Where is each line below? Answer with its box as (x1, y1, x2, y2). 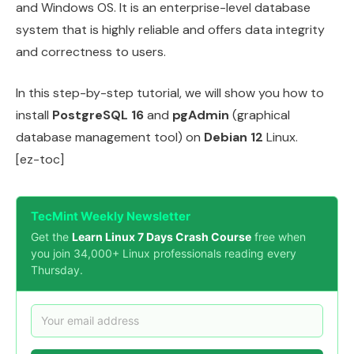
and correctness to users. (16, 43, 166, 60)
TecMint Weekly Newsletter (31, 208, 190, 224)
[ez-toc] (16, 150, 64, 168)
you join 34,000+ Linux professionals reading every (31, 246, 296, 260)
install (16, 106, 52, 123)
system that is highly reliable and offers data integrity (16, 21, 325, 38)
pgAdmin (172, 106, 229, 123)
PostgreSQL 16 (52, 106, 144, 123)
